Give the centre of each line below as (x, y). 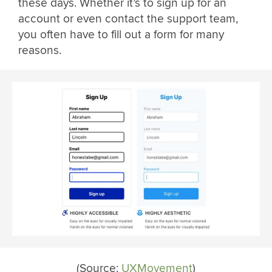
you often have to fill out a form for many (121, 34)
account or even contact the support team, (128, 19)
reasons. (40, 50)
